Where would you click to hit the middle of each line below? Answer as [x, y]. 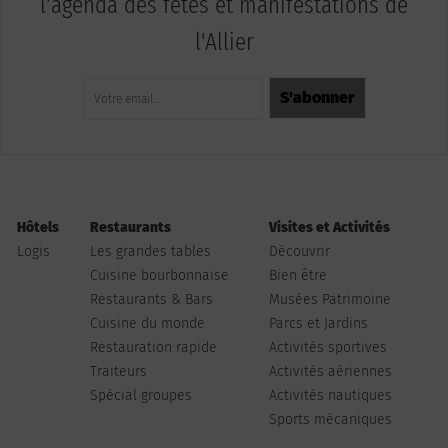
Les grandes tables [150, 251]
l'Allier [224, 41]
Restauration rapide [153, 347]
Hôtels [37, 227]
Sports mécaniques [330, 419]
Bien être [297, 275]
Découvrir [299, 251]
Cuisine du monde [147, 323]
